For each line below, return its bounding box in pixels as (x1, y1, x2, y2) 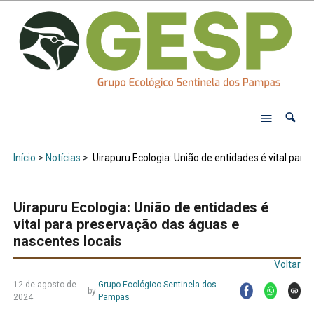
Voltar (274, 259, 301, 271)
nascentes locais (13, 233, 122, 250)
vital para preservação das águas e (13, 216, 239, 233)
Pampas (98, 292, 130, 303)
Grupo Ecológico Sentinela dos (98, 280, 217, 290)
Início (13, 152, 36, 164)
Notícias (45, 152, 81, 164)
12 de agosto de (13, 280, 76, 290)
